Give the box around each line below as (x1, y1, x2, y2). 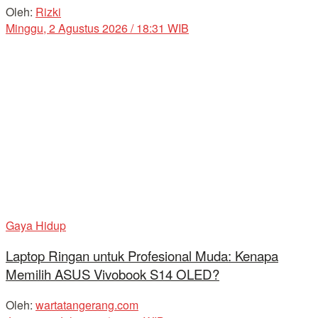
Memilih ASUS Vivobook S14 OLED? (6, 265, 219, 284)
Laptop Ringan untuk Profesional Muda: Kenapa (6, 246, 278, 265)
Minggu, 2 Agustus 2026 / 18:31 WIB (6, 19, 189, 36)
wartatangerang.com (35, 297, 138, 314)
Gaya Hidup (6, 216, 66, 234)
